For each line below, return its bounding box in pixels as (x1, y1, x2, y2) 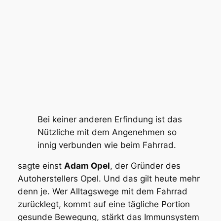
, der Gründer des (110, 161, 181, 171)
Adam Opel (64, 161, 110, 171)
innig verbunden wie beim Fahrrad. (37, 140, 176, 150)
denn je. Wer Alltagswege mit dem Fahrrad (17, 186, 187, 197)
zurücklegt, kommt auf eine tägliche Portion (17, 199, 190, 210)
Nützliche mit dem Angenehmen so (37, 127, 177, 137)
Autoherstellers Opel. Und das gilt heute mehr (17, 174, 200, 184)
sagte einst (17, 161, 64, 171)
